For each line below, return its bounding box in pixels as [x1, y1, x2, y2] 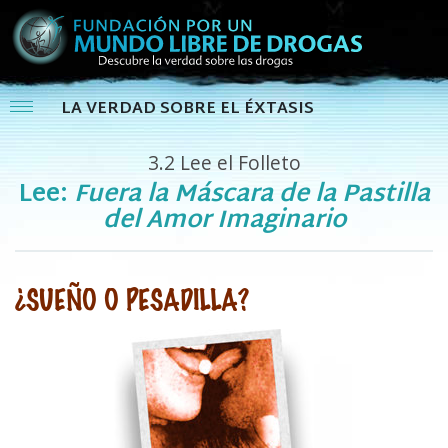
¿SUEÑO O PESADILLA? [15, 279, 249, 316]
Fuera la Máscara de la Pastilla [73, 172, 430, 217]
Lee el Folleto [174, 149, 301, 177]
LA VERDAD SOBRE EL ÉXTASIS [61, 94, 314, 124]
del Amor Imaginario [102, 198, 346, 243]
